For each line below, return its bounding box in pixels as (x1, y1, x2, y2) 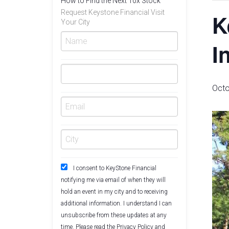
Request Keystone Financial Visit (61, 8, 165, 17)
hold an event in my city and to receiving (61, 188, 168, 196)
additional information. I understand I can (61, 200, 172, 208)
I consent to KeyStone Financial (73, 165, 156, 172)
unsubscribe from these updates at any (61, 212, 167, 219)
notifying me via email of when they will (61, 176, 166, 184)
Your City (61, 18, 90, 27)
